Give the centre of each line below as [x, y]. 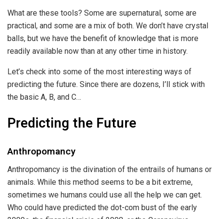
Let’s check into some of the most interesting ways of [99, 71]
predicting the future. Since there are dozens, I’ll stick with [106, 84]
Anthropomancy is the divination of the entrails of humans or [109, 169]
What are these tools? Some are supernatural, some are [102, 13]
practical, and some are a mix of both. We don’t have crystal [108, 25]
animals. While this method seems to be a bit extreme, [100, 182]
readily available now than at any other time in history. [99, 51]
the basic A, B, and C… [44, 97]
